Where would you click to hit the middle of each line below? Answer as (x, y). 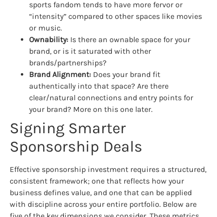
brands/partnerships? (68, 62)
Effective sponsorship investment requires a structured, (108, 169)
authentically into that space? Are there (99, 86)
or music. (46, 28)
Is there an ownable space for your (129, 39)
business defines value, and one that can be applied (101, 192)
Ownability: (49, 39)
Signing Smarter (68, 128)
